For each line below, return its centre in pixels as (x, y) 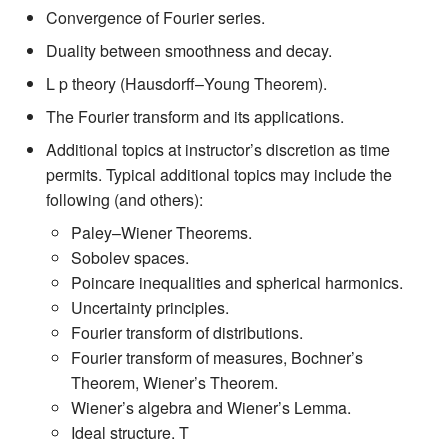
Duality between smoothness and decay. (188, 50)
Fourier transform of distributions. (187, 332)
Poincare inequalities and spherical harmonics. (237, 282)
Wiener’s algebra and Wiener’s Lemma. (211, 407)
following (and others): (124, 199)
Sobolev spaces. (130, 257)
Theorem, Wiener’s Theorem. (175, 382)
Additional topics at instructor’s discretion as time (217, 149)
